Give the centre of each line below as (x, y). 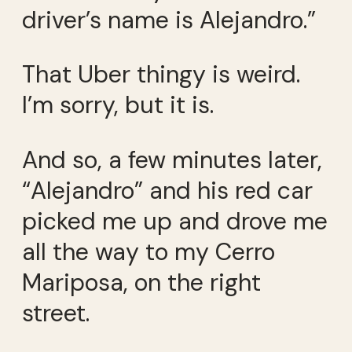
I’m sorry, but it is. (118, 105)
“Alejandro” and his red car (167, 190)
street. (56, 313)
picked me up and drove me (175, 221)
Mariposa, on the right (141, 282)
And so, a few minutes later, (172, 159)
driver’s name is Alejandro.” (169, 20)
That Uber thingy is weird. (161, 75)
